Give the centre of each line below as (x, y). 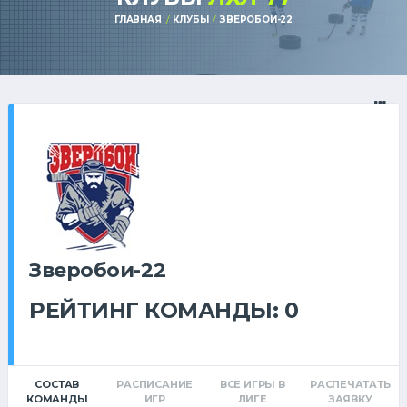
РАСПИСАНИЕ (155, 384)
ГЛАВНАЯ (138, 20)
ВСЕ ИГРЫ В (252, 384)
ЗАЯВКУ (350, 398)
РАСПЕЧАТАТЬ (350, 384)
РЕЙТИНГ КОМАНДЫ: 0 (164, 310)
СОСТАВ (57, 384)
